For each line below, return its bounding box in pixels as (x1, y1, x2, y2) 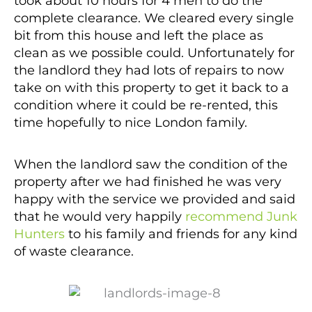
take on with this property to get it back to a (14, 79, 289, 95)
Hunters (14, 226, 65, 242)
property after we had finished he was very (14, 173, 281, 189)
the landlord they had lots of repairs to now (14, 62, 284, 78)
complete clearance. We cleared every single (14, 10, 294, 26)
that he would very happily (14, 208, 185, 224)
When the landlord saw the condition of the (14, 156, 288, 172)
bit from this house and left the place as (14, 27, 263, 43)
